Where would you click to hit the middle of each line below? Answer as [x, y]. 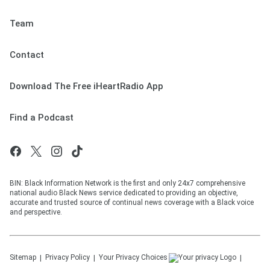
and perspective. [36, 212]
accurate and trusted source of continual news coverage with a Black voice [132, 203]
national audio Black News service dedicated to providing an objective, [124, 193]
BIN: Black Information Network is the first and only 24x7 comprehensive [127, 184]
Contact [27, 55]
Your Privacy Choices [133, 258]
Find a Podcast [42, 118]
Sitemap [23, 258]
